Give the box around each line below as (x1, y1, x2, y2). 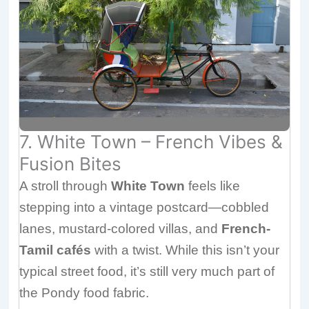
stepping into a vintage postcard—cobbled (19, 199, 270, 215)
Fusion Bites (19, 152, 122, 175)
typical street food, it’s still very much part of (19, 263, 275, 279)
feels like (185, 178, 241, 193)
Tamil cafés (19, 242, 92, 257)
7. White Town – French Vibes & (19, 130, 283, 152)
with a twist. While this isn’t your (91, 242, 280, 257)
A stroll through (19, 178, 112, 193)
